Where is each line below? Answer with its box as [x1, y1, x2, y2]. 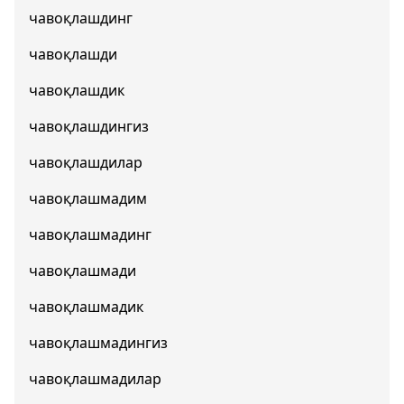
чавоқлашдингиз [29, 116, 149, 136]
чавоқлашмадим [29, 188, 147, 208]
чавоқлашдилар [29, 152, 142, 172]
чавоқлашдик [29, 80, 124, 100]
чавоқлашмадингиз [29, 333, 168, 353]
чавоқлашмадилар [29, 369, 161, 389]
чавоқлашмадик [29, 297, 143, 317]
